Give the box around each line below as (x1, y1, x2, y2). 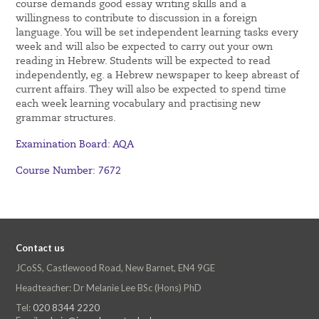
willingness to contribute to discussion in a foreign (16, 14, 258, 23)
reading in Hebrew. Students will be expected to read (16, 56, 271, 66)
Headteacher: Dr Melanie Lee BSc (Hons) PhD (16, 282, 202, 293)
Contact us (16, 242, 66, 253)
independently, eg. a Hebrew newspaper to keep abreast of (16, 70, 300, 80)
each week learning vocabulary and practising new (16, 99, 261, 109)
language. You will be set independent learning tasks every (16, 28, 299, 38)
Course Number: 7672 (16, 166, 122, 176)
